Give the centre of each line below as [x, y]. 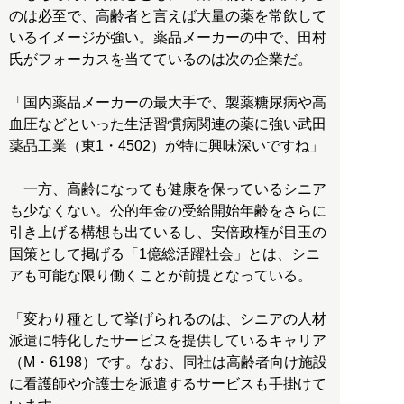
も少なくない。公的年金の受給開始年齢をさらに [168, 211]
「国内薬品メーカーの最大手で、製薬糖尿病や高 [168, 103]
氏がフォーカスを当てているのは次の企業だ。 [161, 60]
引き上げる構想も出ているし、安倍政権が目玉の [168, 233]
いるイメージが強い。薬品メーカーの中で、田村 [168, 38]
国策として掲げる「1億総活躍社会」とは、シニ [165, 254]
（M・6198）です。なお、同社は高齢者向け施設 [168, 363]
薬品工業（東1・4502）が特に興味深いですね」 [166, 146]
